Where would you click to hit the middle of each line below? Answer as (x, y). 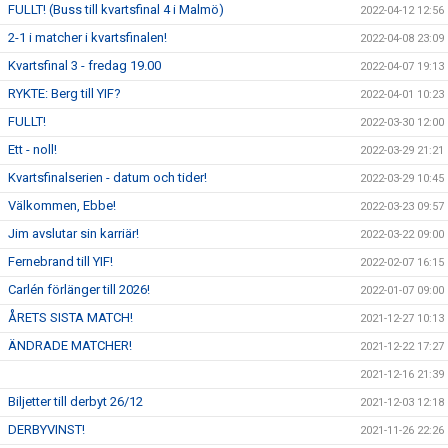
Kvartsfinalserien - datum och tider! (107, 177)
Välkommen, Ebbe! (62, 205)
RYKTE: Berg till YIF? (64, 93)
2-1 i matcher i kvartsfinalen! (87, 37)
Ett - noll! (32, 149)
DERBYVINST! (46, 429)
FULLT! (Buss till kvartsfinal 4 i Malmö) (116, 9)
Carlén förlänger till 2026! (79, 289)
